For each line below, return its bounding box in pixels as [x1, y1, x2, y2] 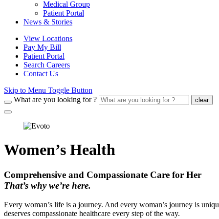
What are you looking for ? [14, 95, 97, 104]
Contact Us [23, 69, 58, 78]
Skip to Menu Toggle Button [4, 86, 92, 94]
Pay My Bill [23, 43, 61, 51]
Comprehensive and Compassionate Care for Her [4, 169, 201, 180]
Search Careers [23, 61, 70, 69]
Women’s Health [4, 141, 115, 159]
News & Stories [23, 18, 72, 26]
